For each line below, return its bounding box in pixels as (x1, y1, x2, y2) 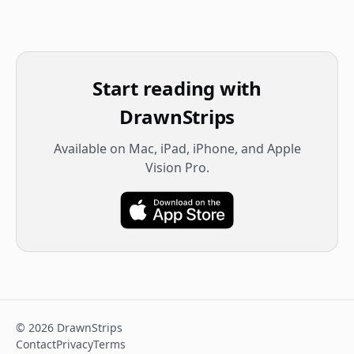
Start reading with (92, 75, 262, 101)
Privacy (56, 337, 93, 352)
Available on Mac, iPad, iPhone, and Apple (53, 140, 301, 157)
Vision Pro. (145, 159, 209, 176)
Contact (16, 337, 56, 352)
